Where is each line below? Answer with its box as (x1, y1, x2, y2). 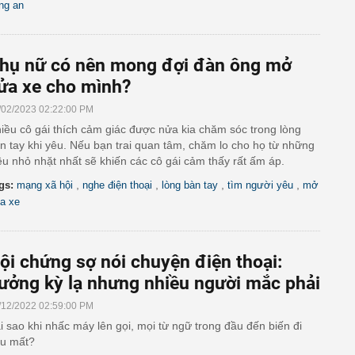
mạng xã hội (17, 179, 73, 191)
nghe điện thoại (82, 179, 152, 191)
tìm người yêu (227, 179, 293, 191)
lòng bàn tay (162, 179, 218, 191)
